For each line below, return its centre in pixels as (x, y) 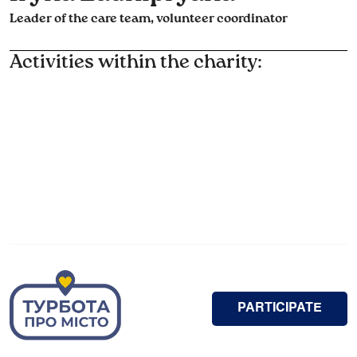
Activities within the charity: (136, 63)
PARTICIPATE (280, 309)
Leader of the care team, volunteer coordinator (149, 20)
